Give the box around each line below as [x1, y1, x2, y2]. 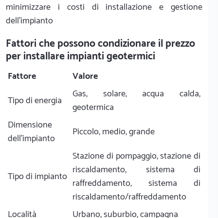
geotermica [73, 100, 114, 115]
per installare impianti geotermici [6, 48, 155, 65]
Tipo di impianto [8, 169, 67, 184]
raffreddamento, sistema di [73, 176, 200, 191]
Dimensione [8, 117, 52, 132]
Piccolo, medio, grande [73, 124, 155, 139]
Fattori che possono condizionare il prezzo [6, 35, 195, 52]
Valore [73, 69, 98, 84]
